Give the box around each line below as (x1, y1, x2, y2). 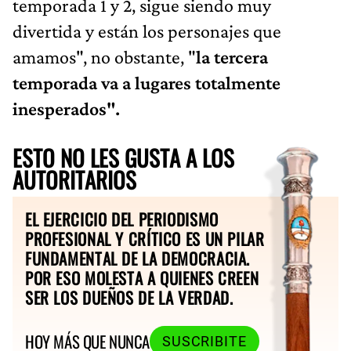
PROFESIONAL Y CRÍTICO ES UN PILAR (25, 226, 265, 251)
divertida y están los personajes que (13, 20, 281, 42)
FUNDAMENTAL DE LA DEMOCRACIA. (25, 245, 251, 270)
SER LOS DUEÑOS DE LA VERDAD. (25, 284, 233, 309)
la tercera (196, 45, 268, 67)
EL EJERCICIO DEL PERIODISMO (25, 206, 219, 231)
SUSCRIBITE (161, 333, 247, 349)
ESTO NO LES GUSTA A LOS (13, 140, 234, 174)
